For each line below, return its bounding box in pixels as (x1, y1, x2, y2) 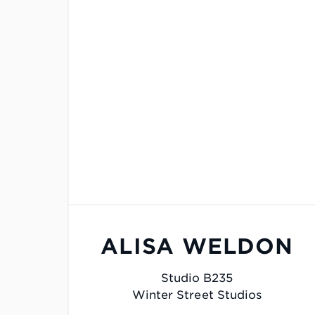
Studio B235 (160, 271, 233, 285)
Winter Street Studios (131, 288, 262, 302)
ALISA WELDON (101, 233, 293, 259)
